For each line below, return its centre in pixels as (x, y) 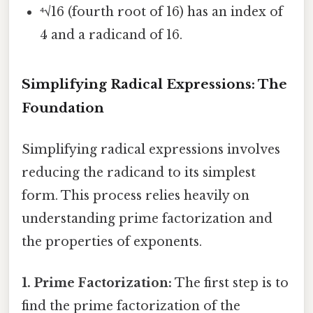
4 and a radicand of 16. (111, 35)
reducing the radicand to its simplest (139, 173)
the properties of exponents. (112, 242)
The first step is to (230, 283)
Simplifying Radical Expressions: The (154, 84)
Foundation (63, 108)
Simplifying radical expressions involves (151, 150)
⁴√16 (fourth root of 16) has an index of (162, 12)
